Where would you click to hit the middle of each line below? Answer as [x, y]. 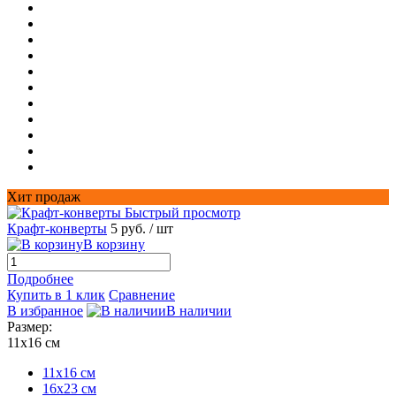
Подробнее [40, 279]
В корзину [114, 245]
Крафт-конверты [57, 229]
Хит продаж [44, 197]
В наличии [199, 311]
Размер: [30, 327]
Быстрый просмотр [183, 213]
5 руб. [130, 229]
